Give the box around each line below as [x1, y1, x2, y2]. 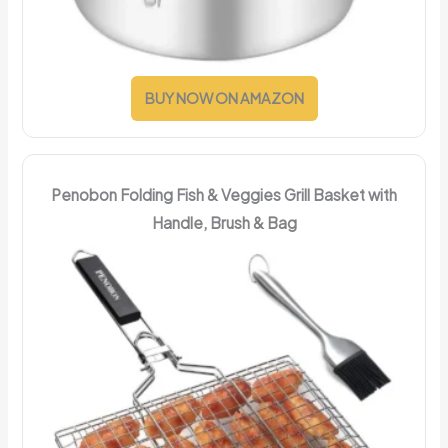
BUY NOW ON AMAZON [144, 88, 304, 107]
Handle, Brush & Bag [151, 212, 297, 232]
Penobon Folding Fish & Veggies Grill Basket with [51, 184, 397, 204]
